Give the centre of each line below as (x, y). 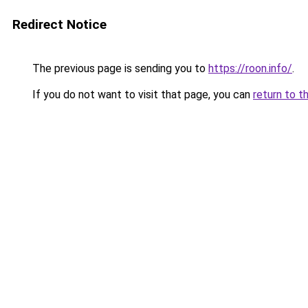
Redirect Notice (59, 24)
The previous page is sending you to (119, 68)
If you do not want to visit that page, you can (141, 95)
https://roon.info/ (250, 68)
